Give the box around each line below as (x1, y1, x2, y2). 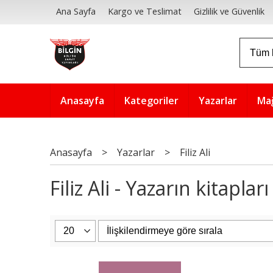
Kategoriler (124, 94, 179, 107)
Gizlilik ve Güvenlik (194, 5, 265, 18)
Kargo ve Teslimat (108, 5, 182, 18)
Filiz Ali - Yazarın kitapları (50, 175, 269, 202)
